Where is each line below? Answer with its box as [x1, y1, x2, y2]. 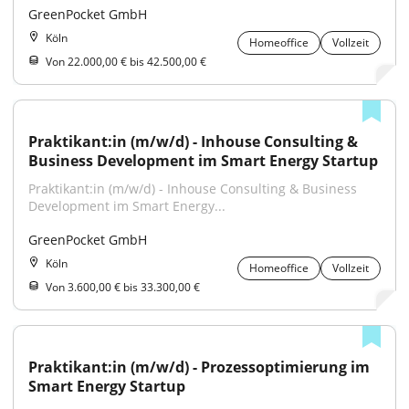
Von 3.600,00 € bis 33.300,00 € [46, 279, 200, 295]
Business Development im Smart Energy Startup [28, 151, 378, 171]
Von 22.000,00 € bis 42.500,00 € [46, 54, 206, 69]
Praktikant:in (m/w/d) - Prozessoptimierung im [28, 357, 370, 377]
